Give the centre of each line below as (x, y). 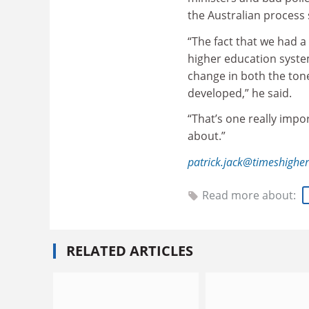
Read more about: (250, 195)
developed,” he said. (240, 93)
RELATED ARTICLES (130, 251)
